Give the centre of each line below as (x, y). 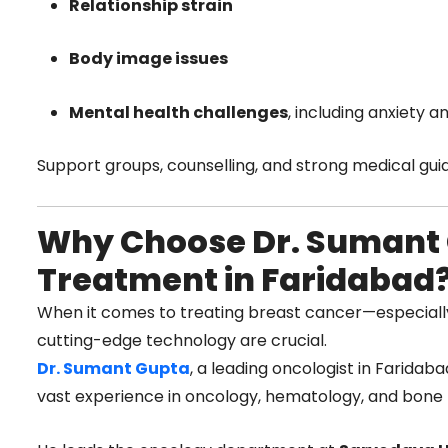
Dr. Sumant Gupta (113, 368)
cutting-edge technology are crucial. (182, 340)
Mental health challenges (178, 112)
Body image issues (148, 59)
